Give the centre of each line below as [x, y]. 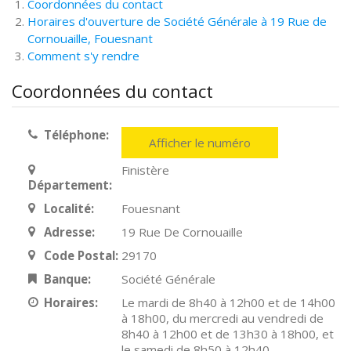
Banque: [67, 279]
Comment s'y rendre [83, 56]
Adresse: [69, 232]
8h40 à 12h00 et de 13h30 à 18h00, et [228, 334]
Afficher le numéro [200, 143]
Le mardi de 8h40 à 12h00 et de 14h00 [229, 302]
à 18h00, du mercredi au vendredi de [223, 318]
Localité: [69, 208]
